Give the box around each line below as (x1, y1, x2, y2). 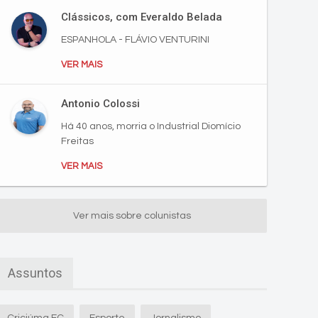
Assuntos (8, 265, 62, 280)
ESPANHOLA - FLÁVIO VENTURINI (61, 35, 209, 45)
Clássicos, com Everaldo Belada (61, 11, 222, 23)
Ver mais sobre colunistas (73, 211, 191, 221)
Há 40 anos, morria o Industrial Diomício (61, 121, 241, 131)
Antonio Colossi (61, 97, 140, 110)
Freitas (61, 136, 94, 146)
